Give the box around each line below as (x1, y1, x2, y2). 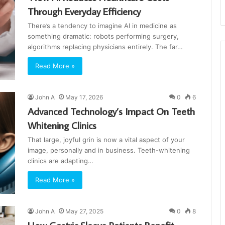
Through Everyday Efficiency (28, 5, 141, 18)
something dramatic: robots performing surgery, (28, 32, 179, 40)
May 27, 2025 (65, 207, 103, 215)
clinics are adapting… (28, 157, 93, 165)
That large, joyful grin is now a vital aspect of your (28, 136, 185, 144)
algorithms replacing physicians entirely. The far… (28, 43, 183, 51)
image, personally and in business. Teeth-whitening (28, 146, 190, 155)
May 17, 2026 (65, 93, 103, 101)
